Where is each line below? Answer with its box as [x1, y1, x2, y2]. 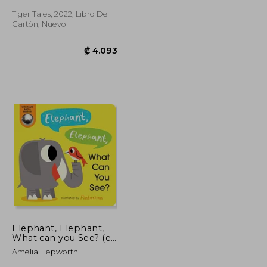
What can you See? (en [12, 232, 117, 243]
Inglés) [12, 241, 44, 253]
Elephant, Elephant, [12, 222, 104, 234]
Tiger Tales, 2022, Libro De [12, 9, 108, 18]
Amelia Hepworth [12, 247, 79, 256]
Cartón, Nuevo [12, 19, 67, 29]
